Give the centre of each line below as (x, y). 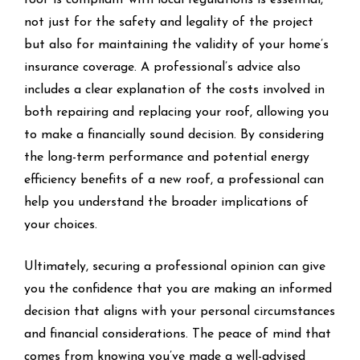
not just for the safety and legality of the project (169, 22)
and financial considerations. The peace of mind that (178, 334)
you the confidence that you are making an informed (178, 289)
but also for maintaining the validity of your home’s (176, 45)
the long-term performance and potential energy (167, 157)
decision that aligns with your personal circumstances (180, 311)
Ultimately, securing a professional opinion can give (175, 266)
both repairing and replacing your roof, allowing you (176, 112)
